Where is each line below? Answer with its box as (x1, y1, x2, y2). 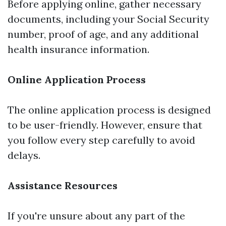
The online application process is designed (8, 103, 211, 116)
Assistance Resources (8, 179, 118, 192)
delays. (8, 149, 40, 161)
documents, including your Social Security (8, 13, 209, 25)
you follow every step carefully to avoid (8, 134, 195, 146)
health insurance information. (8, 43, 149, 55)
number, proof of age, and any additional (8, 28, 199, 40)
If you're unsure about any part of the (8, 209, 185, 222)
